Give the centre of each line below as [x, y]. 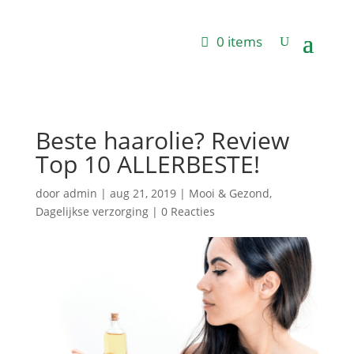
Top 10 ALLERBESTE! [147, 164]
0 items [240, 41]
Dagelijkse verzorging [92, 211]
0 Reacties [188, 211]
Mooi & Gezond [229, 193]
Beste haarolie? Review [162, 140]
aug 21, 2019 [143, 193]
